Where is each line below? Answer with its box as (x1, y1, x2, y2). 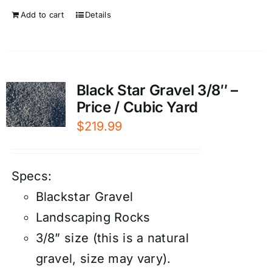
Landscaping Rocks (35, 210, 151, 225)
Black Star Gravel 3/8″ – (76, 81, 238, 100)
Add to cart (20, 10, 64, 20)
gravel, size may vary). (35, 251, 171, 267)
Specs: (11, 169, 52, 184)
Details (84, 10, 111, 20)
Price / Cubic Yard (76, 98, 199, 117)
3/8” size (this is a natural (35, 231, 189, 246)
